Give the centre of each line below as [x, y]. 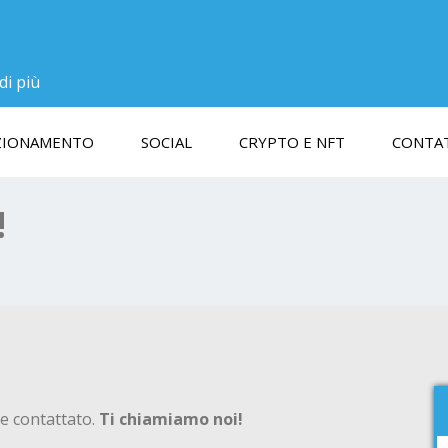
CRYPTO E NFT [292, 142]
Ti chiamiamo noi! [171, 419]
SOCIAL [166, 142]
